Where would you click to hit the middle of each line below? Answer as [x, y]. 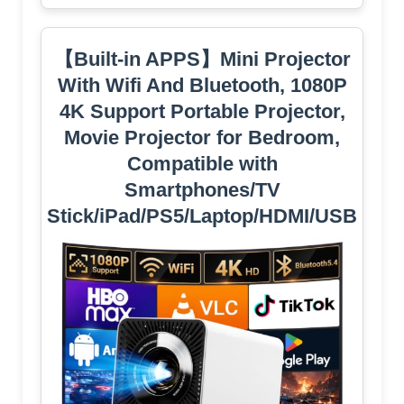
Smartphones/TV [202, 190]
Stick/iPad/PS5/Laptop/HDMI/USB [202, 216]
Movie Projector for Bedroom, [202, 138]
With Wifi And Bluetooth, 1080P [202, 86]
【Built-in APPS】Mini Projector [202, 60]
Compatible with [202, 164]
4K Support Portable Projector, [202, 112]
